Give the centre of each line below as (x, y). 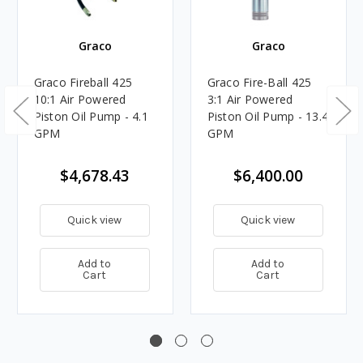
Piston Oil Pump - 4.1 (91, 117)
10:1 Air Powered (80, 100)
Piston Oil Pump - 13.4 (267, 117)
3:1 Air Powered (250, 100)
